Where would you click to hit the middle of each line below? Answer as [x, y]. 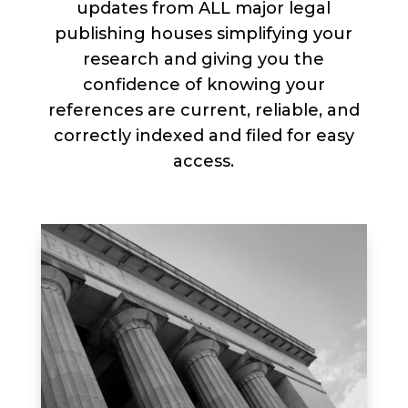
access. [204, 161]
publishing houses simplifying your [204, 34]
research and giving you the [204, 59]
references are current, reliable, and [204, 110]
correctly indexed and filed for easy [204, 136]
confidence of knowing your [204, 85]
